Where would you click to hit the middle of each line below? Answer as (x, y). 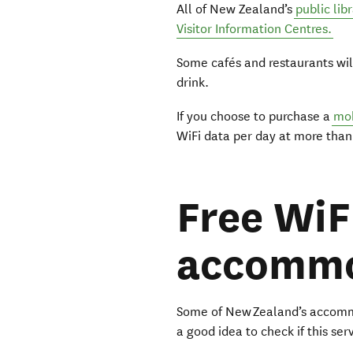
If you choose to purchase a (255, 117)
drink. (195, 83)
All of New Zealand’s (236, 9)
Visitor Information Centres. (255, 29)
